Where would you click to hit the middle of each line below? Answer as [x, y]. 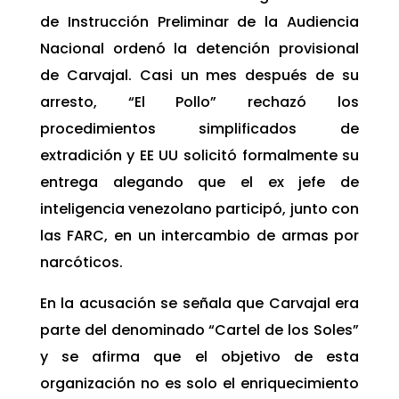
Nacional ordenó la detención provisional [199, 49]
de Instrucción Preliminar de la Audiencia [199, 22]
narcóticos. [83, 263]
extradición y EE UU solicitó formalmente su [199, 156]
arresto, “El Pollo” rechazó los [199, 102]
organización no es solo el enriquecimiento [199, 384]
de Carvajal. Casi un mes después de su [199, 76]
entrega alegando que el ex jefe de [199, 183]
